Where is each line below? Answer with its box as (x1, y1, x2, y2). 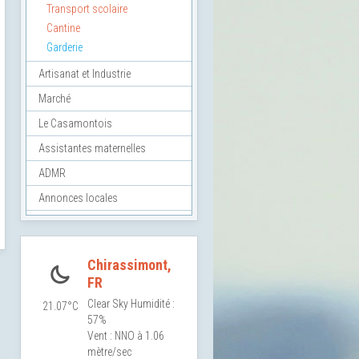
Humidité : (131, 297, 175, 311)
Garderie (46, 41, 83, 54)
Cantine (46, 22, 80, 35)
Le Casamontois (38, 117, 112, 131)
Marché (38, 92, 71, 106)
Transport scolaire (46, 2, 127, 16)
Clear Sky (87, 297, 131, 311)
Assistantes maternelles (38, 142, 146, 155)
